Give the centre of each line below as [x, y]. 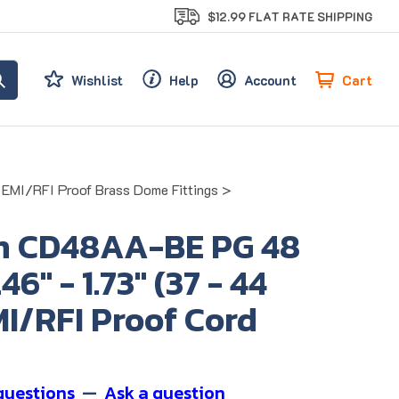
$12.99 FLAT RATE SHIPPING [290, 17]
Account [271, 81]
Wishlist [98, 81]
